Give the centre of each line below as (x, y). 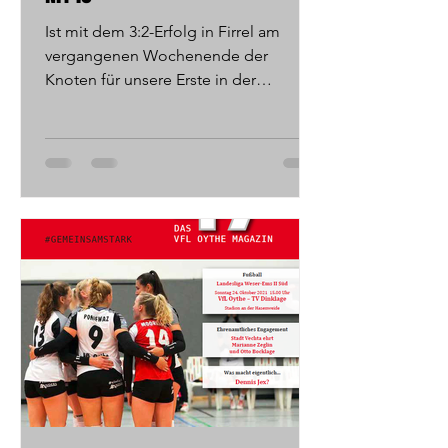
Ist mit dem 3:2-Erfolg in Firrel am (162, 31)
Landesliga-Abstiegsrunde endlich (167, 103)
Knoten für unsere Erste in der (150, 79)
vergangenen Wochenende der (156, 55)
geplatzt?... (83, 127)
